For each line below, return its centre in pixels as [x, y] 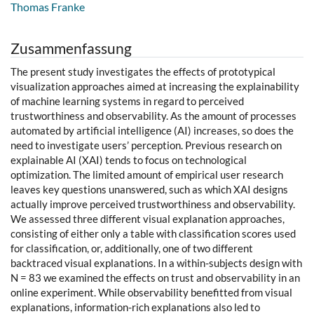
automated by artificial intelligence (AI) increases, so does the [152, 131]
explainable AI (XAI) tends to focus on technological [129, 160]
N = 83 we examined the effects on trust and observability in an [155, 278]
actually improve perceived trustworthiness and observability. [153, 204]
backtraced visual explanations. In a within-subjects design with [156, 263]
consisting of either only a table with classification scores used [153, 234]
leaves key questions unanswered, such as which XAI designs [149, 190]
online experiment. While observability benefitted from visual [151, 293]
